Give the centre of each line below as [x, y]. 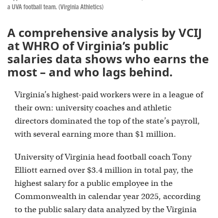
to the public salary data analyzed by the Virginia [106, 210]
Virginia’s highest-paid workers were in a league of [109, 95]
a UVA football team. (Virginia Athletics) [55, 7]
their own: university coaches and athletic [93, 108]
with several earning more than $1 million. [95, 134]
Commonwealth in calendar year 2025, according [108, 197]
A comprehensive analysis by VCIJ [105, 33]
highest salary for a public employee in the [94, 183]
